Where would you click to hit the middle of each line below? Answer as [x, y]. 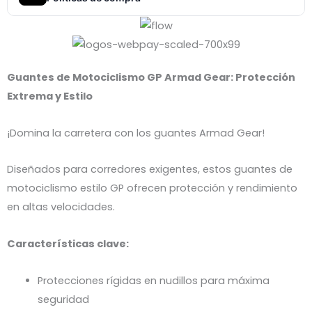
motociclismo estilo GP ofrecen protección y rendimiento [152, 188]
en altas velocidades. [61, 207]
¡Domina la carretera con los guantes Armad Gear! [136, 133]
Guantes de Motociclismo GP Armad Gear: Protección [151, 78]
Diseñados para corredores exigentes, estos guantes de [150, 170]
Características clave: [68, 244]
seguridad [63, 299]
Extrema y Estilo [50, 96]
